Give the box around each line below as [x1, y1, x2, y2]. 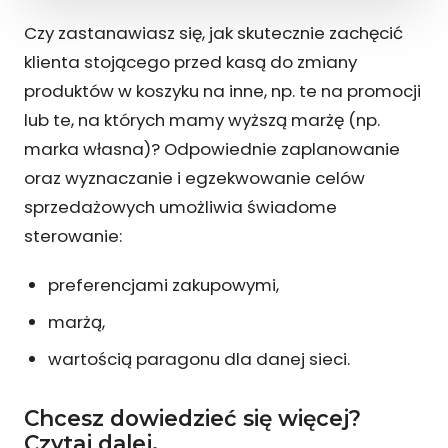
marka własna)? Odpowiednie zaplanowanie [24, 136, 400, 161]
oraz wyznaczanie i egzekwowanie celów [24, 165, 365, 190]
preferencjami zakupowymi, [48, 272, 279, 297]
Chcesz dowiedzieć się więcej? [24, 404, 361, 431]
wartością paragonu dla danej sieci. [48, 346, 350, 371]
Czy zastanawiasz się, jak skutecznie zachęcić [24, 20, 403, 45]
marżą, [48, 309, 105, 334]
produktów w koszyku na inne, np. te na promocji [24, 78, 421, 103]
